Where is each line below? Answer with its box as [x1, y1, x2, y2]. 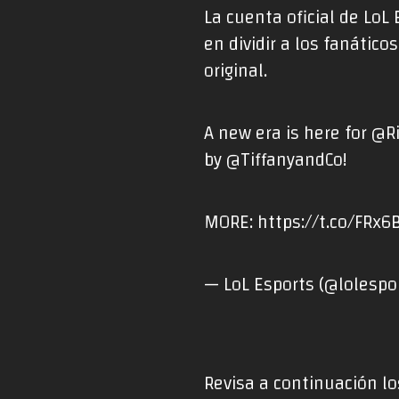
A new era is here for [204, 117, 372, 151]
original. [204, 54, 268, 89]
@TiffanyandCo [226, 143, 344, 178]
